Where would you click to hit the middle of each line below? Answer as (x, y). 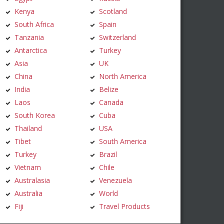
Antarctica (31, 50)
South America (123, 141)
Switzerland (118, 37)
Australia (28, 193)
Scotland (113, 11)
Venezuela (116, 180)
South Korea (35, 115)
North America (123, 76)
